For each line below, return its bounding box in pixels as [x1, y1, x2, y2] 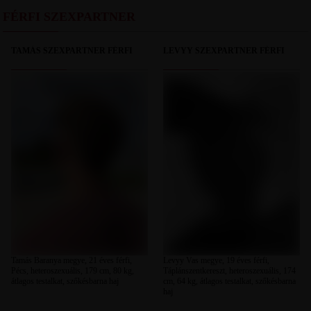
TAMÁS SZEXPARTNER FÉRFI [10, 46, 133, 56]
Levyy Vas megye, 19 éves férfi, [162, 255, 269, 265]
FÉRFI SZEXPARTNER [3, 10, 136, 24]
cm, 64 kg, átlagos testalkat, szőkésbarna [162, 276, 296, 286]
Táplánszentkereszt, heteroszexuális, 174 [162, 265, 296, 276]
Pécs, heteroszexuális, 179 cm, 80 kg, [10, 265, 134, 276]
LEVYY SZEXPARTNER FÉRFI [162, 46, 285, 56]
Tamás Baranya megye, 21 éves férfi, [10, 255, 132, 265]
